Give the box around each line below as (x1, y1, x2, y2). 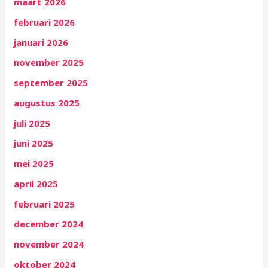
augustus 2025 (14, 96, 80, 109)
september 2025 (14, 77, 89, 89)
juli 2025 (14, 117, 51, 129)
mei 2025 (14, 157, 54, 170)
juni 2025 (14, 137, 54, 150)
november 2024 (14, 238, 84, 251)
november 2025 (14, 56, 84, 69)
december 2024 (14, 218, 84, 230)
